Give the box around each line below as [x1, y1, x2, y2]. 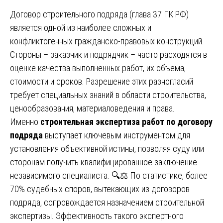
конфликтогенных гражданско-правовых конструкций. [10, 35, 204, 46]
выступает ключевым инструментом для [43, 129, 190, 140]
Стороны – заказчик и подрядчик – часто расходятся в [10, 49, 207, 60]
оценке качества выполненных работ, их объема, [10, 62, 186, 73]
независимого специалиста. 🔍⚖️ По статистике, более [10, 170, 208, 181]
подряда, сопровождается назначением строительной [10, 197, 204, 208]
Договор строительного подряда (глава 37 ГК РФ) [10, 8, 189, 19]
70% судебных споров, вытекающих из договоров [10, 183, 190, 194]
